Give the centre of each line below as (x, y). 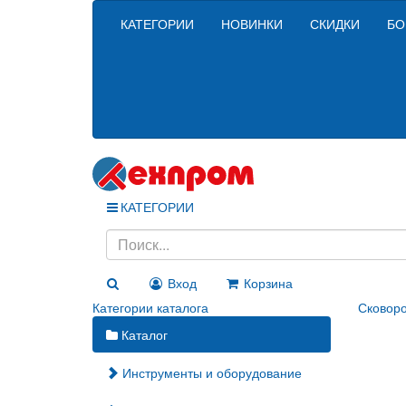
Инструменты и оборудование (210, 372)
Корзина (268, 282)
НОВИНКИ (252, 24)
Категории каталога (150, 307)
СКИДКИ (335, 24)
